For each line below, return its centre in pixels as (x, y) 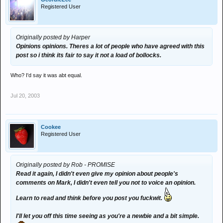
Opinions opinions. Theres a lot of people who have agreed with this (110, 46)
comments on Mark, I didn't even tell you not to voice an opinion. (106, 183)
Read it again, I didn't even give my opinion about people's (97, 174)
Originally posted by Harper (53, 37)
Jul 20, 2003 (25, 96)
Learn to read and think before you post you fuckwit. (90, 198)
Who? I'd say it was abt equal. (46, 75)
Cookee (51, 127)
